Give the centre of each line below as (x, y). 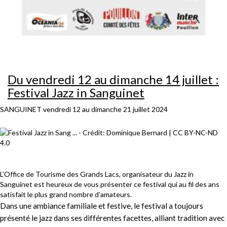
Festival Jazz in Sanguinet (76, 92)
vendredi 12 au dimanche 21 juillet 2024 (105, 109)
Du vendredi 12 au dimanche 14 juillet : (113, 79)
